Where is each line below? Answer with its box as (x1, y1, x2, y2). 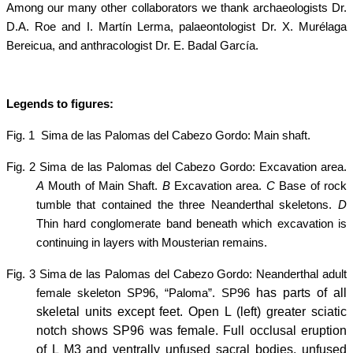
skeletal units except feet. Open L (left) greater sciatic (35, 305, 347, 319)
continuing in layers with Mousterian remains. (35, 236, 267, 250)
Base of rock (274, 180, 347, 193)
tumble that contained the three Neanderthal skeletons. (35, 199, 338, 212)
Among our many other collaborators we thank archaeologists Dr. (6, 2, 347, 15)
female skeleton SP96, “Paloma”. (35, 287, 221, 300)
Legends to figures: (6, 98, 113, 111)
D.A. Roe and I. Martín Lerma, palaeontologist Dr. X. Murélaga (6, 20, 347, 34)
